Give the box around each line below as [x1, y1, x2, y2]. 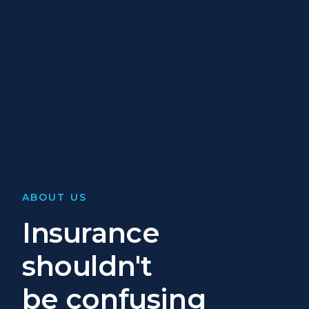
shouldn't [22, 248, 152, 283]
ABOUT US [22, 190, 87, 203]
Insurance [22, 215, 160, 250]
